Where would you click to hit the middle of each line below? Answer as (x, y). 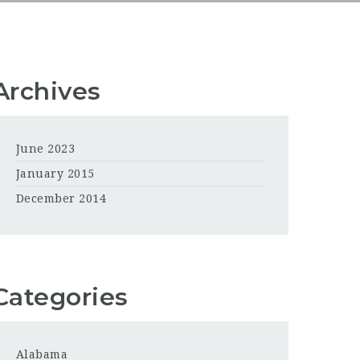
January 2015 (55, 173)
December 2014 (61, 198)
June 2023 (45, 148)
